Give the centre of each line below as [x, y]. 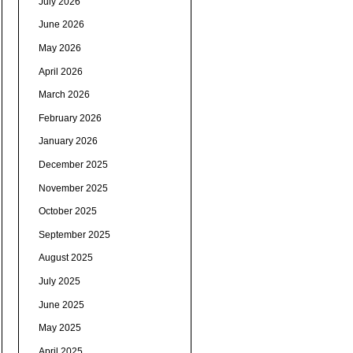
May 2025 [59, 328]
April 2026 [60, 71]
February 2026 [70, 118]
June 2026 [61, 25]
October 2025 [67, 212]
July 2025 [59, 281]
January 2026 [68, 141]
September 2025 [74, 234]
